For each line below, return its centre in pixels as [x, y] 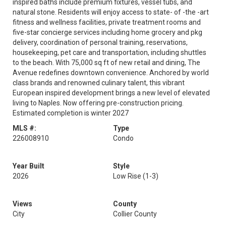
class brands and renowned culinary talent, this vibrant [99, 83]
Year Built [29, 166]
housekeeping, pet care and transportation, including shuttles [109, 52]
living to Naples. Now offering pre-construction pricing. [98, 103]
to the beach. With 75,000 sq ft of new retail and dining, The [106, 63]
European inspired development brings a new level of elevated [111, 93]
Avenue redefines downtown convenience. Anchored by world [111, 73]
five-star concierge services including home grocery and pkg [107, 32]
